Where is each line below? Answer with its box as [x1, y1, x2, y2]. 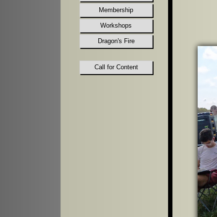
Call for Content [94, 63, 138, 71]
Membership [99, 6, 133, 14]
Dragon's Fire [97, 37, 135, 45]
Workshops [100, 22, 132, 29]
